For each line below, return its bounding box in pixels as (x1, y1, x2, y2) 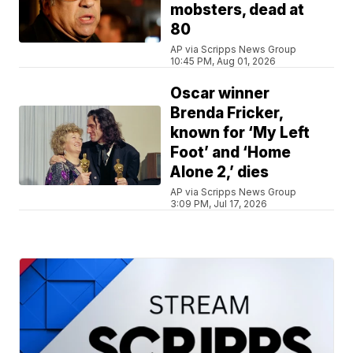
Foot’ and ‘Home (170, 143, 292, 162)
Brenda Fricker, (170, 104, 284, 123)
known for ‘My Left (170, 124, 310, 143)
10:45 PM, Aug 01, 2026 (170, 55, 277, 68)
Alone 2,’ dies (170, 163, 269, 182)
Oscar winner (170, 84, 270, 103)
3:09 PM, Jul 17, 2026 (170, 198, 268, 210)
